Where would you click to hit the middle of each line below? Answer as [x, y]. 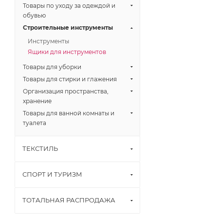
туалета [35, 123]
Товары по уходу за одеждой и [69, 6]
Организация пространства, [66, 91]
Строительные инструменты [68, 27]
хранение [37, 101]
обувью [34, 15]
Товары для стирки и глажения [70, 79]
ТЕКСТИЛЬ [40, 148]
